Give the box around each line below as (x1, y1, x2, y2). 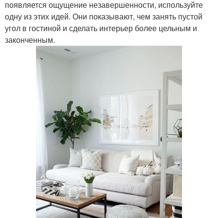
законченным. (5, 34, 55, 45)
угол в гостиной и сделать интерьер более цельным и (5, 22, 197, 34)
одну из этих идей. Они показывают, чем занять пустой (5, 10, 202, 22)
